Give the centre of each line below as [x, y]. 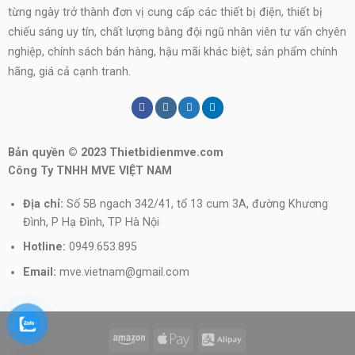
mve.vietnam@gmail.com [124, 272]
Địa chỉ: [43, 204]
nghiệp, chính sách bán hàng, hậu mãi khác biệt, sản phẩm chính [172, 52]
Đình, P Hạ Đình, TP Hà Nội [91, 222]
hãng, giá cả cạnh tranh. [69, 71]
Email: [41, 272]
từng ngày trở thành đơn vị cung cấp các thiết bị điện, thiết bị [165, 12]
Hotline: [44, 247]
